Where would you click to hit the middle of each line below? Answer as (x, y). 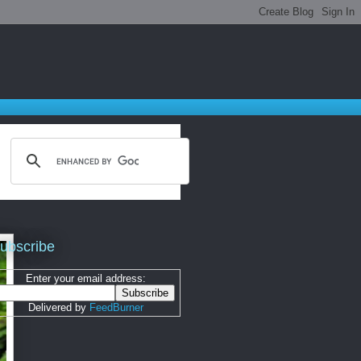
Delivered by (58, 307)
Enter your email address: (85, 278)
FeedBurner (116, 307)
